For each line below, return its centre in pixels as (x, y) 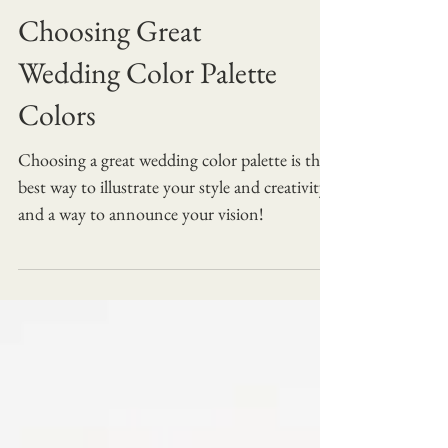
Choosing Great (109, 71)
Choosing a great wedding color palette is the (172, 200)
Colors (57, 155)
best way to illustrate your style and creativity (172, 227)
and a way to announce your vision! (141, 254)
